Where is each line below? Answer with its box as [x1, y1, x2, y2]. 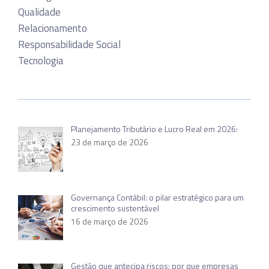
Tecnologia [18, 53, 64, 69]
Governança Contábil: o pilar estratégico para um [70, 190, 244, 204]
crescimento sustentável [70, 201, 159, 214]
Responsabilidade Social [18, 37, 121, 53]
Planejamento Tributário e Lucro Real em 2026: [70, 122, 238, 136]
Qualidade [18, 4, 61, 20]
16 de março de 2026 [70, 214, 148, 228]
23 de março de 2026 [70, 136, 148, 149]
